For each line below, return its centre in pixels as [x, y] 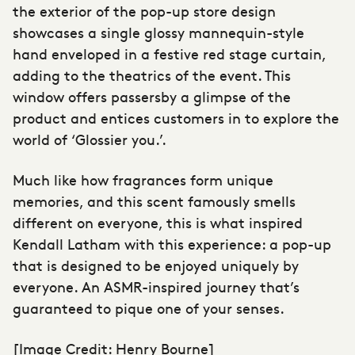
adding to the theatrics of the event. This [152, 74]
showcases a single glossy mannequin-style [158, 32]
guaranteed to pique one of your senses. [149, 307]
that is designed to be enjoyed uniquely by [156, 265]
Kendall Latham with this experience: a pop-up [172, 243]
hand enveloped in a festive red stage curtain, [169, 53]
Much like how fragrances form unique [143, 179]
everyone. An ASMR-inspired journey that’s [156, 286]
